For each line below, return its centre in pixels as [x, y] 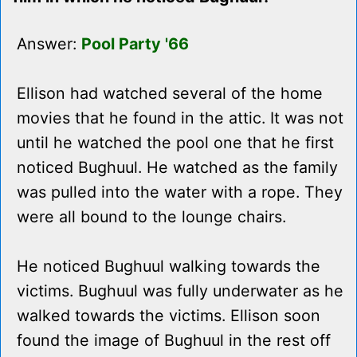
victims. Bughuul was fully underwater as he [180, 291]
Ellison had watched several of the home [170, 94]
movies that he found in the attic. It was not [180, 118]
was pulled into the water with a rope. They [180, 192]
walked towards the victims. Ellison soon [169, 316]
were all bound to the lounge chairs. [151, 217]
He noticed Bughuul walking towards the [169, 267]
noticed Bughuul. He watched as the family [177, 168]
